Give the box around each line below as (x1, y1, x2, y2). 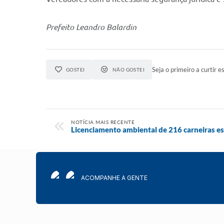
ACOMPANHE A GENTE (81, 174, 147, 181)
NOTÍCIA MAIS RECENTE (71, 119, 134, 125)
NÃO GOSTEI (112, 66, 145, 72)
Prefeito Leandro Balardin (46, 22, 136, 31)
